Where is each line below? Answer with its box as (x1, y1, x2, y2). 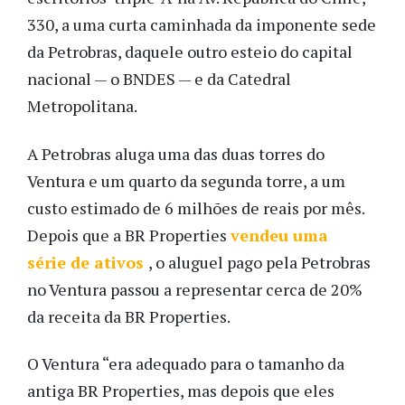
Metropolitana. (27, 95, 137, 118)
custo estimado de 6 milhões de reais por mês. (27, 196, 364, 219)
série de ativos (27, 250, 148, 273)
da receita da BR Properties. (27, 305, 231, 327)
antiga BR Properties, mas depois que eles (27, 380, 334, 402)
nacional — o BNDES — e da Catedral (27, 68, 291, 90)
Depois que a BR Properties (27, 223, 231, 246)
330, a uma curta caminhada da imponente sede (27, 14, 376, 36)
